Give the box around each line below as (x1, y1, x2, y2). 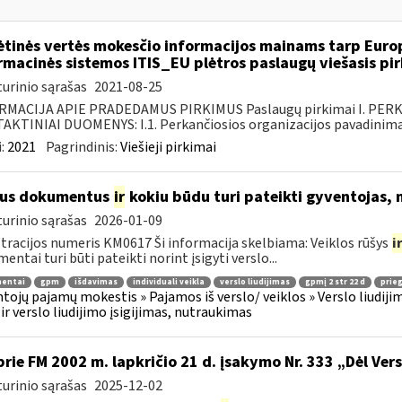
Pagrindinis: (45, 137, 120, 157)
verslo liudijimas (219, 275, 290, 288)
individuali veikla (132, 275, 205, 288)
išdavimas (74, 275, 118, 288)
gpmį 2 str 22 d (304, 275, 365, 288)
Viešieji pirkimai (119, 137, 216, 157)
